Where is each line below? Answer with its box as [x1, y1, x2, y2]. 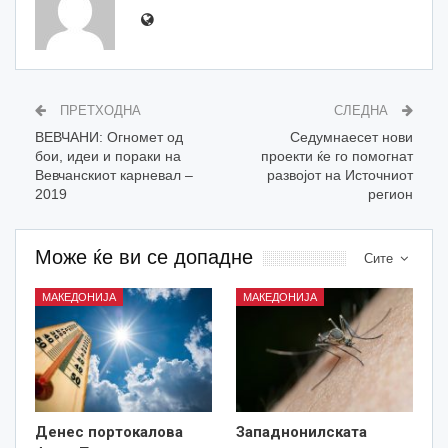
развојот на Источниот [267, 167, 413, 184]
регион [368, 186, 413, 203]
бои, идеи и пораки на [35, 148, 181, 165]
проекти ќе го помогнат [261, 148, 413, 165]
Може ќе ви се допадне [35, 246, 253, 269]
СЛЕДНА [334, 103, 392, 119]
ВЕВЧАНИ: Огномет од [35, 129, 183, 146]
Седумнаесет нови [290, 129, 413, 146]
